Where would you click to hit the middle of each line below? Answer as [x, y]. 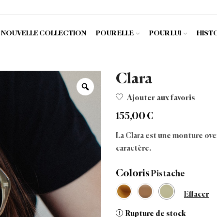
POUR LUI [165, 33]
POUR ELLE [115, 33]
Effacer [196, 195]
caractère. [133, 148]
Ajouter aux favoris [161, 98]
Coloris [133, 174]
